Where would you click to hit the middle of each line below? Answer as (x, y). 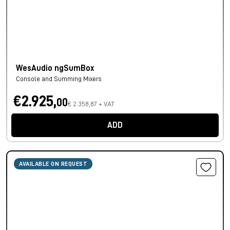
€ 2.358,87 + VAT (91, 104)
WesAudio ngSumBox (55, 69)
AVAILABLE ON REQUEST (53, 164)
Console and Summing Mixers (59, 79)
